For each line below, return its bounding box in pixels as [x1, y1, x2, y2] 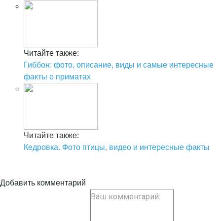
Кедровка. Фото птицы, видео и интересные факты [24, 143, 210, 151]
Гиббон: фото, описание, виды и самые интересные [24, 61, 214, 69]
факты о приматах [24, 73, 91, 81]
